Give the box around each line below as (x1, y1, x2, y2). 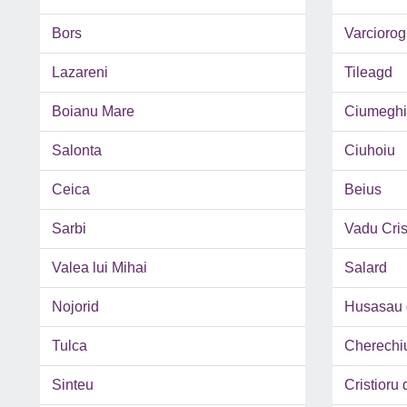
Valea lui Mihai (52, 260, 147, 276)
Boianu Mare (52, 104, 134, 120)
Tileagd (343, 65, 392, 81)
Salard (343, 260, 387, 276)
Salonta (52, 143, 102, 159)
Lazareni (52, 65, 108, 81)
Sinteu (52, 377, 94, 393)
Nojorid (52, 299, 99, 315)
